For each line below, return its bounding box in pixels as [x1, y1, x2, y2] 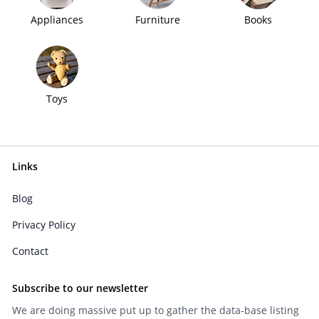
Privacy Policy [11, 218, 75, 232]
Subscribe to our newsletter [11, 281, 148, 296]
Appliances [30, 12, 83, 26]
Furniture [135, 12, 180, 26]
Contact [11, 244, 48, 258]
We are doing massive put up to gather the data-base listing [11, 303, 299, 318]
